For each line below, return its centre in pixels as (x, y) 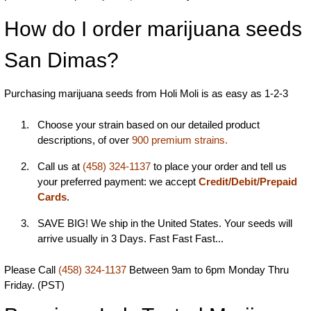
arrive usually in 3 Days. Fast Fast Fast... (131, 239)
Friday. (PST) (34, 285)
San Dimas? (61, 60)
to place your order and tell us (219, 167)
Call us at (60, 167)
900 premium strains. (180, 140)
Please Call (31, 270)
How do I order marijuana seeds (153, 29)
